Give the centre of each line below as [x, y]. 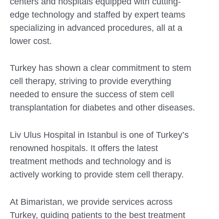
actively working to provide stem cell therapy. [97, 175]
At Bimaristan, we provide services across [91, 202]
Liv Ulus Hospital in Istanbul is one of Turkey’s [99, 135]
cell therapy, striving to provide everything [90, 81]
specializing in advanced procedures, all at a [96, 28]
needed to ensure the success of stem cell [92, 95]
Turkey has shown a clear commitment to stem [100, 68]
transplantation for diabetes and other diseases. [102, 108]
